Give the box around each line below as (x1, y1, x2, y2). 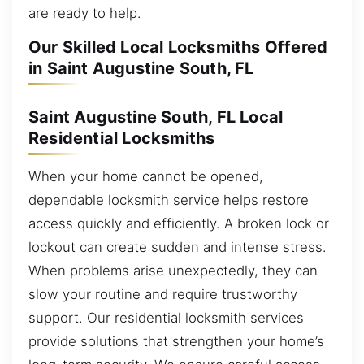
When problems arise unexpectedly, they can (28, 262, 318, 279)
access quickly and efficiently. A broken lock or (28, 215, 329, 232)
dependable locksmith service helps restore (28, 192, 309, 209)
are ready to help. (28, 4, 141, 21)
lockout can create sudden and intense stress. (28, 239, 327, 256)
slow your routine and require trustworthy (28, 286, 297, 303)
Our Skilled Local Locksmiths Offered (28, 37, 328, 58)
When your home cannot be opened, (28, 168, 263, 185)
